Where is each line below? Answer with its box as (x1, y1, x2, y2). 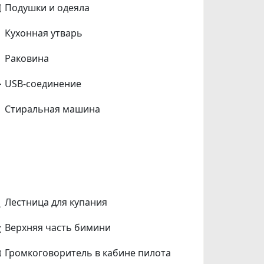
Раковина (5, 51, 49, 65)
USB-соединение (5, 77, 82, 90)
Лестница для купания (5, 195, 108, 209)
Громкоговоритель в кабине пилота (5, 246, 171, 259)
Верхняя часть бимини (5, 220, 111, 234)
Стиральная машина (5, 102, 101, 115)
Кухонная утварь (5, 26, 83, 39)
